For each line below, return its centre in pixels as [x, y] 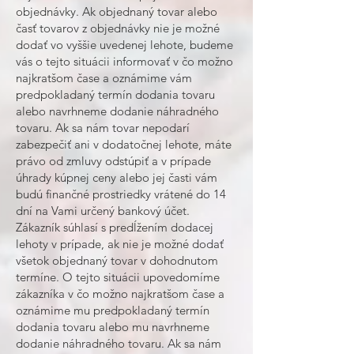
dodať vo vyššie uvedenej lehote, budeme [124, 45]
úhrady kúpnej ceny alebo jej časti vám [117, 177]
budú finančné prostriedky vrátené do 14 [121, 194]
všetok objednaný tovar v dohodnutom [117, 260]
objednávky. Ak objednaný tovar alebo [117, 11]
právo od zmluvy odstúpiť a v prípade [113, 161]
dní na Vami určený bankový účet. [103, 211]
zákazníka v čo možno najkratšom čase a [120, 294]
